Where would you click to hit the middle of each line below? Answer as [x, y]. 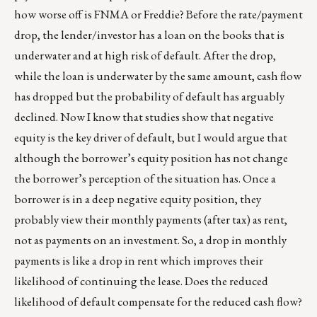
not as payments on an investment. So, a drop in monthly [150, 240]
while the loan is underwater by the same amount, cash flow [158, 76]
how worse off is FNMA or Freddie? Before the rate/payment [158, 15]
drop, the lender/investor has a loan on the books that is [149, 35]
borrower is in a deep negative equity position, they [138, 199]
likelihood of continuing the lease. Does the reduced [141, 281]
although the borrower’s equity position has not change [151, 158]
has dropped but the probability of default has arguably [149, 97]
